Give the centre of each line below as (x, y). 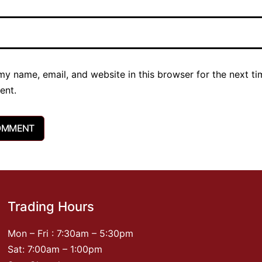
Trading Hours (51, 206)
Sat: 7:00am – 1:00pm (55, 249)
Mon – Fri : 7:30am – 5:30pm (71, 233)
